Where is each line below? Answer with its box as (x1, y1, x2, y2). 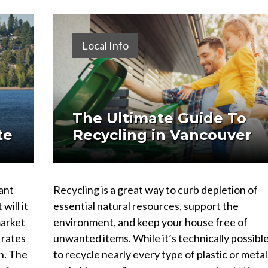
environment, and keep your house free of (53, 215, 248, 229)
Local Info (81, 38, 129, 52)
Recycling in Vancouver (72, 126, 252, 144)
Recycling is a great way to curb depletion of (53, 182, 258, 196)
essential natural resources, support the (53, 199, 239, 212)
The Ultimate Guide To (72, 109, 246, 127)
